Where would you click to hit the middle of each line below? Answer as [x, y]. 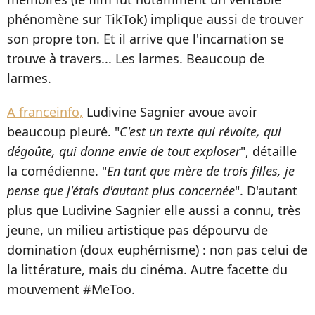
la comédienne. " [57, 171]
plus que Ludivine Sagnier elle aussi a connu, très [154, 211]
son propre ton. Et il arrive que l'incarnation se [146, 39]
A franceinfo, [45, 112]
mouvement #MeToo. [71, 289]
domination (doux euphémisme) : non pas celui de [157, 250]
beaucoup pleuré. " [63, 132]
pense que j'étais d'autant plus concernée [121, 191]
